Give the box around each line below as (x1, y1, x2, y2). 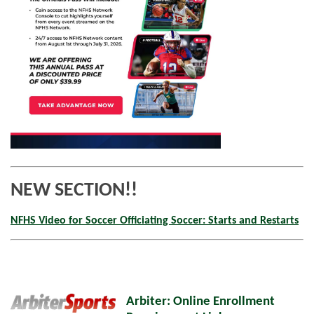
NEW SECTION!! (11, 181, 142, 201)
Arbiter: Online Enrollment (126, 295, 275, 309)
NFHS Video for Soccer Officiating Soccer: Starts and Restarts (11, 215, 299, 227)
